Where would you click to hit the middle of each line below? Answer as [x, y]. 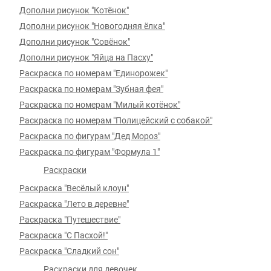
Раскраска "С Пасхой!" [64, 235]
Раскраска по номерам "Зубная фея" [91, 89]
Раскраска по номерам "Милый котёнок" [100, 105]
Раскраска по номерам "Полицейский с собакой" [116, 120]
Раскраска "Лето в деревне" [74, 204]
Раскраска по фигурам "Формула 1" [90, 152]
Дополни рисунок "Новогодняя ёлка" [92, 26]
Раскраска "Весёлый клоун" [74, 188]
